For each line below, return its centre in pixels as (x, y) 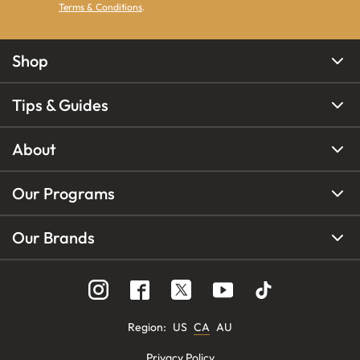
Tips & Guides (60, 104)
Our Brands (53, 237)
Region (145, 327)
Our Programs (63, 193)
